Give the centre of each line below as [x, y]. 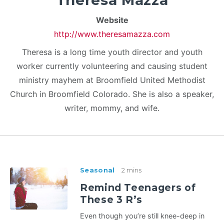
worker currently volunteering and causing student [112, 66]
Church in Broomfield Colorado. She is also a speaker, [112, 94]
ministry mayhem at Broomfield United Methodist [112, 80]
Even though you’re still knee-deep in [142, 216]
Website [112, 20]
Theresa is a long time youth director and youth [112, 52]
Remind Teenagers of [138, 188]
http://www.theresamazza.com [112, 34]
